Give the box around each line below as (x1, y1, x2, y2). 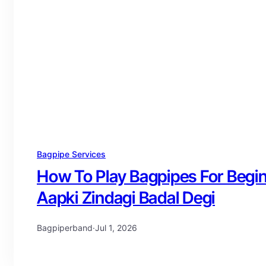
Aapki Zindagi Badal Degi (37, 188, 215, 208)
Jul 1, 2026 (95, 223, 137, 233)
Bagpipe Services (37, 149, 106, 160)
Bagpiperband (37, 223, 93, 233)
